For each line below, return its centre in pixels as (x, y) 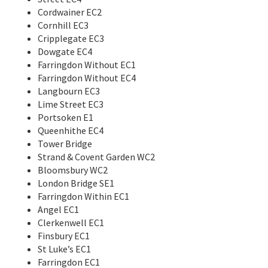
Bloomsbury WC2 (73, 170)
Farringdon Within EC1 (83, 196)
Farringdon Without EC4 (87, 77)
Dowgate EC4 (65, 51)
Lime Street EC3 (71, 104)
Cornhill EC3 (63, 25)
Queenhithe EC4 (71, 130)
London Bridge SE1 (76, 183)
